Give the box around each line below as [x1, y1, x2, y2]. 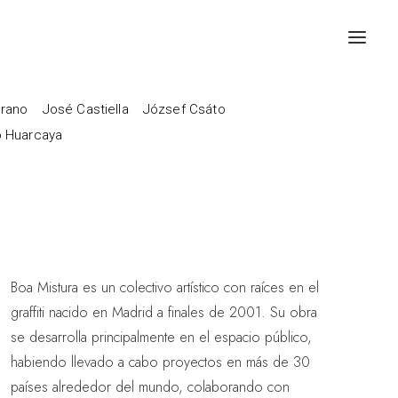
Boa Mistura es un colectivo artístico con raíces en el [11, 277, 319, 298]
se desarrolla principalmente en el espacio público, [11, 327, 312, 347]
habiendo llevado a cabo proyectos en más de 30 [11, 352, 310, 372]
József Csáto [142, 101, 226, 117]
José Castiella [42, 101, 129, 117]
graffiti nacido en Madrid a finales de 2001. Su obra [11, 302, 317, 322]
